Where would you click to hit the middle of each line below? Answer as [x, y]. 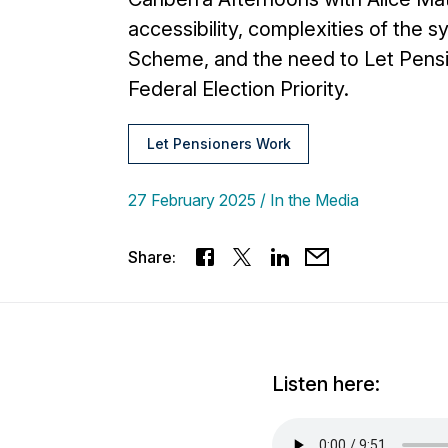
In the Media [314, 200]
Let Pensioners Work [218, 143]
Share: [152, 256]
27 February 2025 [192, 200]
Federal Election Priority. [238, 89]
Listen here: [326, 383]
